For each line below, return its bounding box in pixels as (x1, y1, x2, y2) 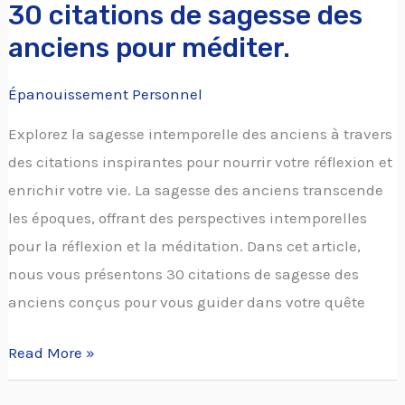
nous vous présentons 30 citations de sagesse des (8, 264, 360, 283)
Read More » (8, 344, 96, 363)
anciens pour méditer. (8, 31, 291, 64)
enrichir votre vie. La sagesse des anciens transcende (8, 180, 384, 199)
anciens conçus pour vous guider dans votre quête (8, 292, 366, 311)
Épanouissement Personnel (8, 84, 203, 103)
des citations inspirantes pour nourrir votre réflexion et (8, 152, 393, 171)
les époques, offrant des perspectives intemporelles (8, 208, 368, 227)
